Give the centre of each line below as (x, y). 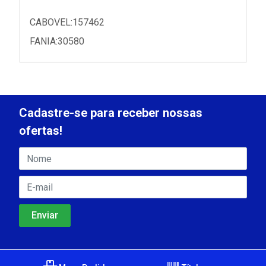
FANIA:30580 (57, 41)
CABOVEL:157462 (67, 22)
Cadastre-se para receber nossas (111, 113)
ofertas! (41, 131)
